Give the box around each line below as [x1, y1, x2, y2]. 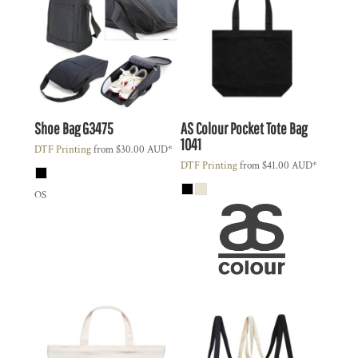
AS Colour [180, 119, 228, 138]
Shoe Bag [34, 119, 80, 138]
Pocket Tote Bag [229, 119, 307, 138]
